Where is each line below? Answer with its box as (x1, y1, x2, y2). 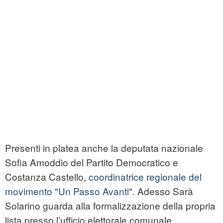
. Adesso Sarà (132, 184, 193, 198)
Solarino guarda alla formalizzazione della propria (5, 199, 216, 213)
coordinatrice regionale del (89, 170, 202, 184)
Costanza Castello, (5, 170, 89, 184)
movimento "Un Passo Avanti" (5, 184, 132, 198)
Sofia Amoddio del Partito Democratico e (5, 155, 178, 169)
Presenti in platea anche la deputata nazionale (5, 141, 203, 155)
